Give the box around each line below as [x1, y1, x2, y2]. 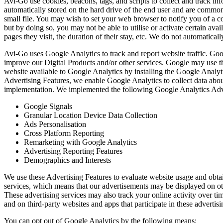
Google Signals [24, 102, 72, 111]
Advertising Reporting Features [24, 146, 122, 155]
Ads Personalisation [24, 119, 86, 128]
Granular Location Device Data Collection [24, 111, 157, 119]
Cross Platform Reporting [24, 128, 104, 137]
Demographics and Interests [24, 155, 111, 164]
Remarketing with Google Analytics [24, 137, 137, 146]
